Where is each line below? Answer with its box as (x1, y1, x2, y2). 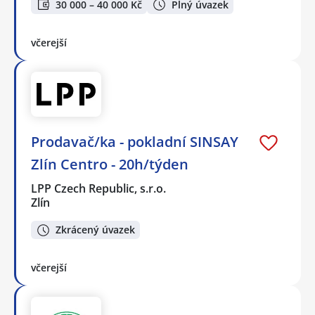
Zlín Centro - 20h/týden (31, 154, 188, 174)
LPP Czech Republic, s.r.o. (31, 180, 167, 196)
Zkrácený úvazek (56, 223, 135, 237)
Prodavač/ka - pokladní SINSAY (31, 131, 238, 151)
